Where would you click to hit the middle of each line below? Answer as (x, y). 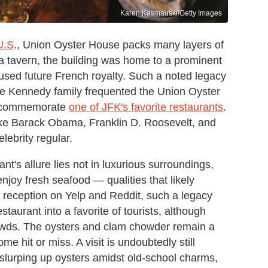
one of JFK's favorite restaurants (146, 107)
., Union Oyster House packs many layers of (119, 45)
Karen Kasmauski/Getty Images (171, 13)
